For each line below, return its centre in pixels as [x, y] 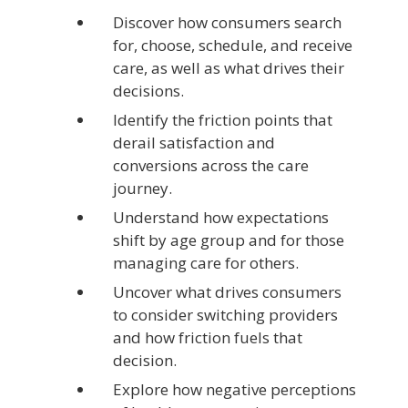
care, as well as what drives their [229, 67]
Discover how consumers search [227, 22]
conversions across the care [211, 165]
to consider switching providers [225, 314]
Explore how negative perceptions [235, 389]
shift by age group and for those [229, 240]
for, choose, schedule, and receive [233, 45]
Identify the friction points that [223, 119]
